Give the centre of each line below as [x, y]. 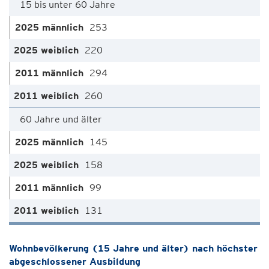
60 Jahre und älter [61, 119]
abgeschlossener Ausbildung [75, 261]
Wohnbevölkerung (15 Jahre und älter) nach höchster [133, 248]
